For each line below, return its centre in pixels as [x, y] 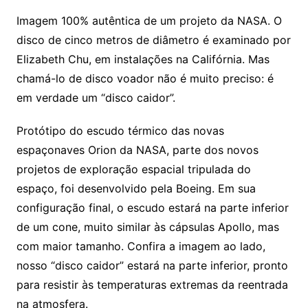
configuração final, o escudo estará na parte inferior [152, 207]
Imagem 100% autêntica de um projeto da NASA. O [149, 20]
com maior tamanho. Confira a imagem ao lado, [141, 246]
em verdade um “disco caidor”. [96, 97]
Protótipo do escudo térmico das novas [120, 130]
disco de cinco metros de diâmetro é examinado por [153, 40]
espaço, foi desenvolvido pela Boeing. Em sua [136, 188]
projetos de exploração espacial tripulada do [133, 169]
